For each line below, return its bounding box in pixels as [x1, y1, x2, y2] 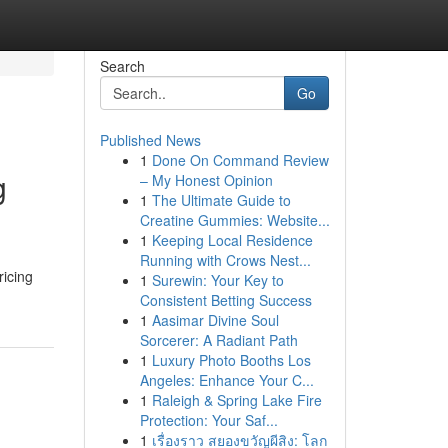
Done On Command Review [151, 150, 329, 170]
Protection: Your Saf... [139, 410, 278, 430]
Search [99, 56, 145, 76]
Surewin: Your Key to [151, 270, 284, 290]
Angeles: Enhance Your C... [139, 370, 314, 390]
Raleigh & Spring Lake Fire [151, 390, 322, 410]
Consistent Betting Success [139, 290, 312, 310]
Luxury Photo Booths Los [151, 350, 311, 370]
